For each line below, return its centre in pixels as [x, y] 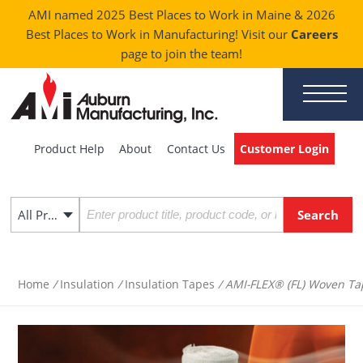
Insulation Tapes [170, 284]
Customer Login [284, 149]
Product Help [70, 149]
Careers [314, 34]
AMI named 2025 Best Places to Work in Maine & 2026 [181, 15]
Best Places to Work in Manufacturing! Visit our [158, 34]
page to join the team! [181, 54]
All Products [53, 214]
